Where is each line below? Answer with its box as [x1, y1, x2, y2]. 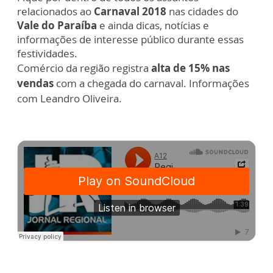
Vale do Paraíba [17, 18, 97, 32]
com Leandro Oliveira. [17, 91, 122, 105]
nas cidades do [169, 4, 238, 18]
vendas [17, 76, 54, 90]
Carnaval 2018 [94, 4, 169, 18]
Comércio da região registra [17, 61, 149, 75]
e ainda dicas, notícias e [97, 18, 209, 32]
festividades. [17, 46, 80, 60]
